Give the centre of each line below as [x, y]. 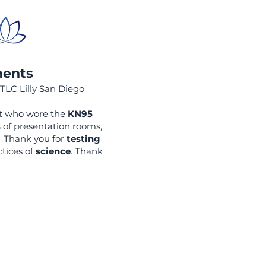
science [52, 151]
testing [83, 139]
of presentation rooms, [53, 126]
